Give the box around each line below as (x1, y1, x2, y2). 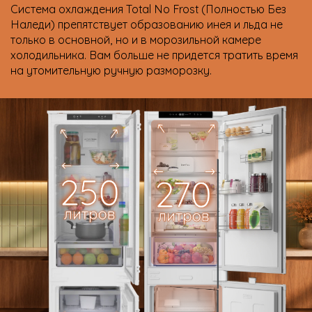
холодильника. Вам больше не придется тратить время (10, 45, 298, 63)
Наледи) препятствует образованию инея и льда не (10, 15, 283, 32)
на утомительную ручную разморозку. (10, 61, 212, 78)
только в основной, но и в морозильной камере (10, 30, 261, 47)
